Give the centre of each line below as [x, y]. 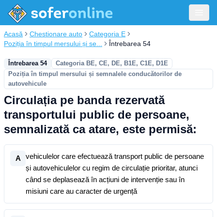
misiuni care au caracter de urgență [81, 191]
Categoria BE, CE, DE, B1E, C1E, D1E [112, 63]
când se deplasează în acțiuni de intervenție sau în [105, 179]
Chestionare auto [56, 34]
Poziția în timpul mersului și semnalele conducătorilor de [95, 74]
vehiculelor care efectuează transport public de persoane [115, 156]
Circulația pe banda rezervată [84, 100]
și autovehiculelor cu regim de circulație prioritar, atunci [112, 168]
